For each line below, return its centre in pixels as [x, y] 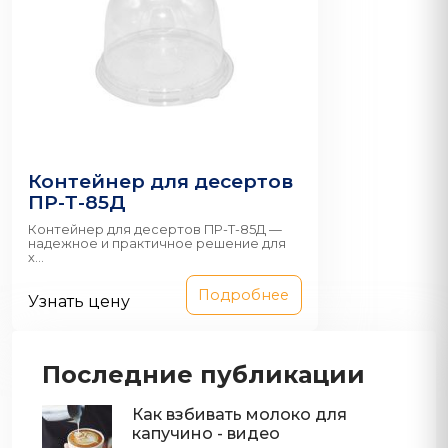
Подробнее [244, 295]
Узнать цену [79, 301]
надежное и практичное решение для [157, 243]
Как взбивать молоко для [239, 414]
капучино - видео [206, 433]
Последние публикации [203, 374]
